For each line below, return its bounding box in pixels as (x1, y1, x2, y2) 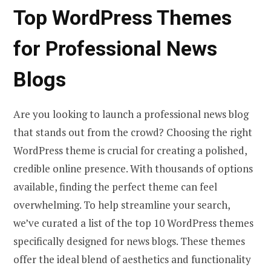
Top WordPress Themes (13, 5, 232, 30)
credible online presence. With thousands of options (13, 161, 253, 175)
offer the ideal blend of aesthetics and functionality (13, 252, 251, 266)
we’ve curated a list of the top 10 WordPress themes (13, 215, 253, 230)
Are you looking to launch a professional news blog (13, 106, 249, 121)
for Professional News (13, 36, 217, 60)
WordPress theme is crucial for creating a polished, (13, 143, 247, 157)
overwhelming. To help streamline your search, (13, 197, 230, 212)
